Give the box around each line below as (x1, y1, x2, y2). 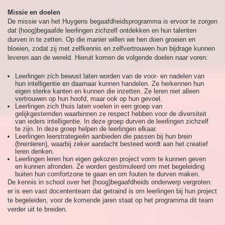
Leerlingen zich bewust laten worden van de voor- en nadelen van (15, 72, 204, 80)
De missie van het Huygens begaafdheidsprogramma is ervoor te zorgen (8, 18, 217, 26)
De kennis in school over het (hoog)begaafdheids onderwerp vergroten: (8, 178, 212, 186)
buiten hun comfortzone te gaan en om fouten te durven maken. (15, 170, 200, 178)
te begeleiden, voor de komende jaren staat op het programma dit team (8, 196, 213, 204)
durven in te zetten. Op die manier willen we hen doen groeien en (8, 36, 195, 44)
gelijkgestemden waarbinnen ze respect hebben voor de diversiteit (15, 110, 206, 118)
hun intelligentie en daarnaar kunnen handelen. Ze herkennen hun (15, 80, 204, 88)
